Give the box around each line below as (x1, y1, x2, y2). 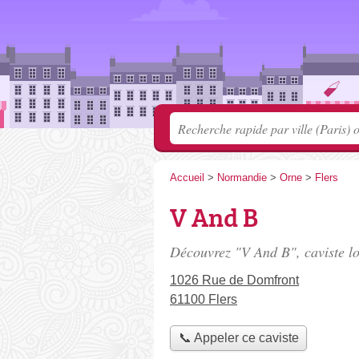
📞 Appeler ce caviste (178, 331, 299, 345)
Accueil (170, 171, 204, 184)
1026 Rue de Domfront (170, 273, 299, 287)
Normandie (217, 171, 267, 184)
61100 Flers (170, 292, 237, 306)
